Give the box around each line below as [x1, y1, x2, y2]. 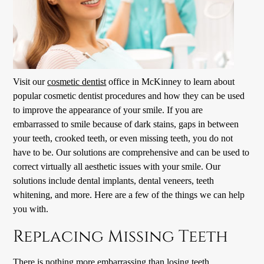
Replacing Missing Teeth [13, 226, 229, 248]
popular [13, 90, 44, 102]
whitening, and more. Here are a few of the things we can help [13, 189, 245, 201]
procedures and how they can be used [103, 90, 245, 102]
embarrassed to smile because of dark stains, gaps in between [13, 118, 239, 130]
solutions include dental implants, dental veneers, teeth [13, 175, 214, 187]
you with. [13, 203, 49, 215]
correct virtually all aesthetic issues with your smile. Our [13, 161, 221, 173]
